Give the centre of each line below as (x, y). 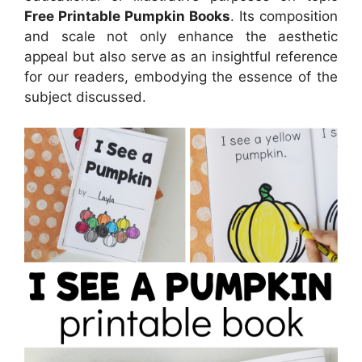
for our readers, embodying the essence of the (181, 76)
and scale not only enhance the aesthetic (181, 36)
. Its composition (284, 16)
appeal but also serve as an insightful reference (181, 56)
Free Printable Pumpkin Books (127, 16)
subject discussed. (85, 97)
